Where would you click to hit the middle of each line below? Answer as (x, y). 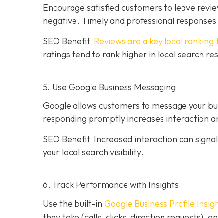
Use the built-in (73, 203)
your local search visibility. (93, 152)
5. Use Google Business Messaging (109, 87)
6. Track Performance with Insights (111, 184)
